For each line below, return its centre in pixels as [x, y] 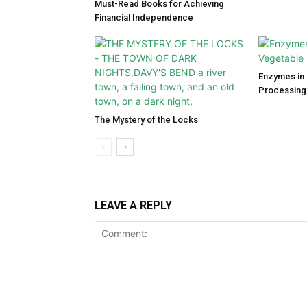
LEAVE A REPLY [133, 205]
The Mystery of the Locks [146, 120]
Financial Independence [144, 17]
